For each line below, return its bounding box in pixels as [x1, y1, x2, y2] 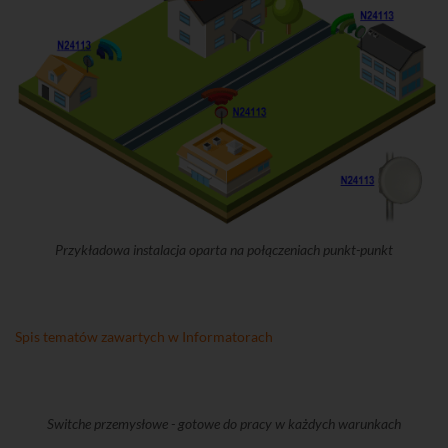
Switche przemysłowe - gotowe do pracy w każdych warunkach [47, 414, 401, 432]
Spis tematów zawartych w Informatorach [15, 327, 273, 345]
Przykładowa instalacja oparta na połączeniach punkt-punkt [55, 240, 393, 258]
